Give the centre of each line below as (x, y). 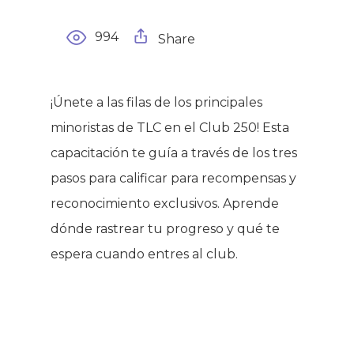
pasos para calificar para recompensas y (173, 178)
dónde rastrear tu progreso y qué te (165, 229)
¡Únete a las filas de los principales (156, 102)
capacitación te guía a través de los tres (174, 153)
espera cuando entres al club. (144, 254)
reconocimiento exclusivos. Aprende (165, 203)
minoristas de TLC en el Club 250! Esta (170, 128)
